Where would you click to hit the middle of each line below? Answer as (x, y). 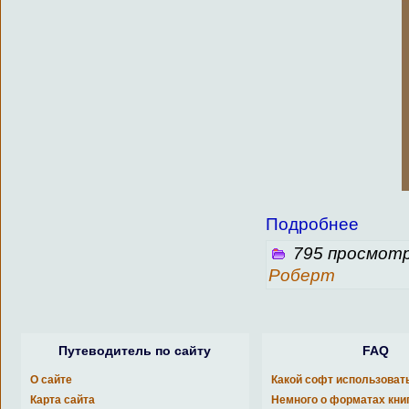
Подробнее (312, 225)
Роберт (302, 276)
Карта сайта (63, 399)
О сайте (51, 379)
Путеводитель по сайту (135, 351)
